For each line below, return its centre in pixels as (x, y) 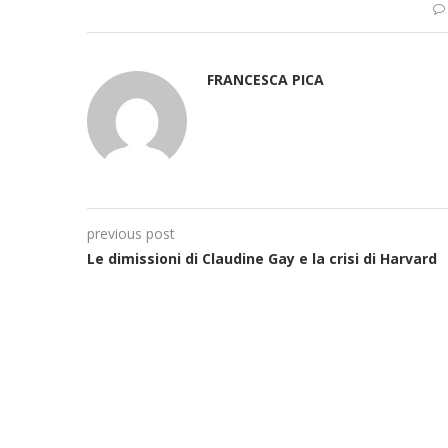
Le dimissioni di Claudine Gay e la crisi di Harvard (262, 258)
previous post (131, 233)
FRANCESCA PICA (265, 79)
